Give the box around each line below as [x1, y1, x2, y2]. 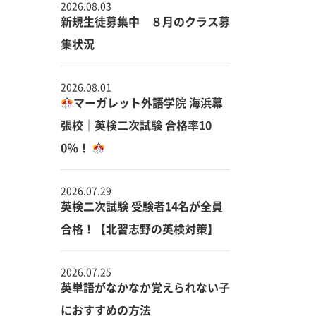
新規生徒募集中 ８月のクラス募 [61, 13, 230, 30]
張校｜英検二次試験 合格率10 [61, 116, 212, 133]
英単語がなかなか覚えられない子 [61, 279, 230, 296]
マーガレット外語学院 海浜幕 [73, 94, 224, 111]
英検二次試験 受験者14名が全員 [61, 197, 223, 214]
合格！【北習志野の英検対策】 [61, 220, 219, 237]
